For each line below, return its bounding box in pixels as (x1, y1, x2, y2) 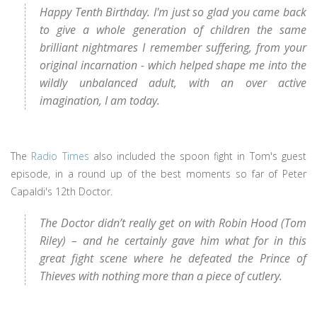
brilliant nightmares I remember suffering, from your (40, 40, 306, 55)
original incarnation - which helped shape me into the (40, 57, 306, 73)
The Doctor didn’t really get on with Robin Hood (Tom (40, 214, 306, 231)
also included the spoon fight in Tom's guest (88, 149, 307, 163)
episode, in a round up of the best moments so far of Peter (11, 166, 306, 180)
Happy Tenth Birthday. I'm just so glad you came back (40, 4, 306, 20)
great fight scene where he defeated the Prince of (40, 250, 306, 266)
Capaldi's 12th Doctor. (11, 184, 113, 198)
